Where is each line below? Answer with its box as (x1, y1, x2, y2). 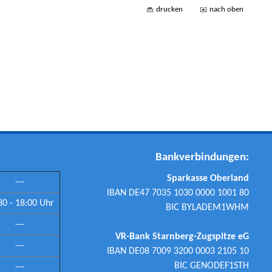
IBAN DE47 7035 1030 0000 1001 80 (106, 188, 249, 198)
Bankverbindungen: (155, 151, 249, 163)
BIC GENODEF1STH (174, 260, 249, 271)
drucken (156, 5, 183, 13)
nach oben (209, 5, 243, 13)
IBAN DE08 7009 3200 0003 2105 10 (106, 246, 249, 256)
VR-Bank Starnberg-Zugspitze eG (115, 231, 249, 242)
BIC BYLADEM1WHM (165, 202, 249, 212)
